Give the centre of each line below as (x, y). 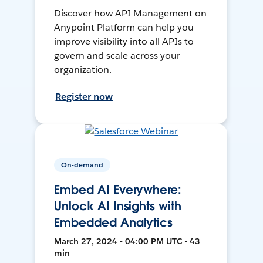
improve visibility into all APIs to (124, 42)
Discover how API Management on (130, 14)
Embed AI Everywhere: (118, 190)
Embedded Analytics (114, 223)
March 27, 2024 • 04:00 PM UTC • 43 (127, 242)
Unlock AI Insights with (118, 206)
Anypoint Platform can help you (124, 28)
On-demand (82, 165)
